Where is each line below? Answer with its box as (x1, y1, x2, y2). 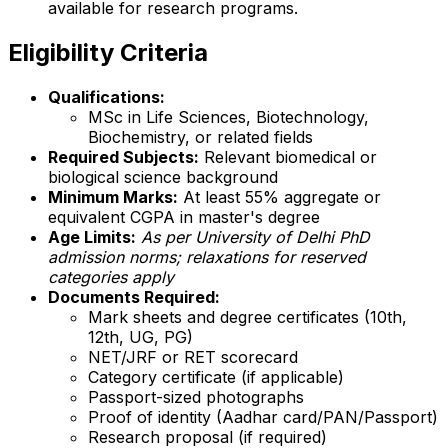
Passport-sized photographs (88, 387, 304, 408)
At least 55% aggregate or (178, 187, 381, 208)
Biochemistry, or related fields (88, 127, 313, 148)
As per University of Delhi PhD (141, 227, 370, 248)
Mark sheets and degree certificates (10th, (88, 307, 407, 328)
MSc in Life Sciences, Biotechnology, (88, 107, 369, 128)
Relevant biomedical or (199, 147, 377, 168)
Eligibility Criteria (8, 38, 208, 68)
